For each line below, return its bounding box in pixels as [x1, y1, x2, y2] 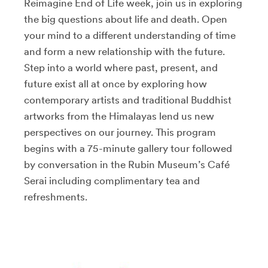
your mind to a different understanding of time [24, 29, 236, 42]
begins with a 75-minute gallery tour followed [24, 142, 232, 155]
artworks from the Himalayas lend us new [24, 110, 214, 123]
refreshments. [24, 191, 87, 203]
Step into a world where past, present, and [24, 62, 218, 74]
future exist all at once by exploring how [24, 78, 207, 90]
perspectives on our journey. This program [24, 126, 216, 139]
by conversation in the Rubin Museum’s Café [24, 159, 230, 171]
